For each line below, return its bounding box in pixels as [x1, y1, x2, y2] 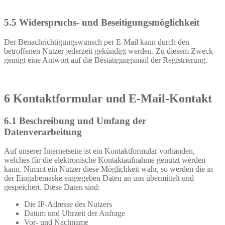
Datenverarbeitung [4, 126, 82, 137]
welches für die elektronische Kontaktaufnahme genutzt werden [4, 156, 205, 165]
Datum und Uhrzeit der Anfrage [24, 209, 125, 218]
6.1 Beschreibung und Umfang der [4, 115, 146, 126]
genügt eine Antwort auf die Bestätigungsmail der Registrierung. [4, 55, 207, 64]
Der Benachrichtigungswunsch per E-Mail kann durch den [4, 37, 189, 46]
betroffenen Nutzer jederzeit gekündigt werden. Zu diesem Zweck [4, 46, 213, 55]
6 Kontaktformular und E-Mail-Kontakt [4, 91, 212, 105]
